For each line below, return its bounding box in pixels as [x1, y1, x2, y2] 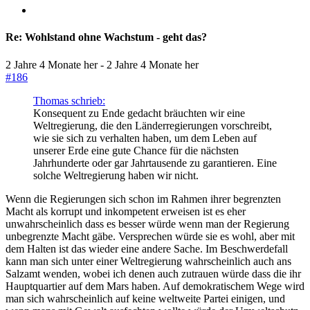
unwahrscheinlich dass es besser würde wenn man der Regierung [6, 217, 289, 230]
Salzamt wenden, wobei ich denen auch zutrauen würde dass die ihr [6, 267, 301, 280]
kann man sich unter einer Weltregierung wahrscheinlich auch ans [6, 255, 291, 267]
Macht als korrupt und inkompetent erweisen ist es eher [6, 205, 246, 217]
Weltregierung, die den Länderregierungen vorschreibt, [33, 119, 272, 131]
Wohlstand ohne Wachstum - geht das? [22, 31, 207, 44]
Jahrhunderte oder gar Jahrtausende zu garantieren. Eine [33, 156, 277, 169]
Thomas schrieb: [33, 94, 105, 107]
